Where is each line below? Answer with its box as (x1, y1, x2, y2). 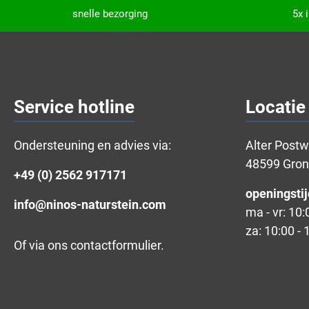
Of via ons (14, 238, 70, 252)
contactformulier (70, 238, 161, 252)
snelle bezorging (72, 8, 148, 20)
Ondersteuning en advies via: (14, 138, 171, 152)
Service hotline (14, 97, 134, 117)
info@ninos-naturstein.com (14, 197, 166, 212)
